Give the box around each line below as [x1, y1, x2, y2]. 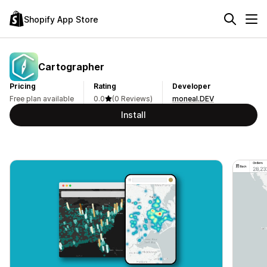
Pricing [10, 82, 36, 91]
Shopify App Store [24, 14, 98, 24]
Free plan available [10, 94, 74, 103]
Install [121, 110, 146, 120]
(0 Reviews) [112, 94, 153, 103]
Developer [172, 82, 211, 91]
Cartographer [38, 60, 104, 73]
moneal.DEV [172, 94, 214, 103]
